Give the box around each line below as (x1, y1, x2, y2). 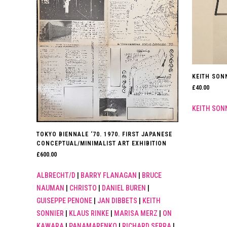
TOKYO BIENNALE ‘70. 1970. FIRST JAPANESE (36, 130, 172, 138)
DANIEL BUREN (102, 183, 146, 192)
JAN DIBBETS (97, 196, 137, 205)
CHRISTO (69, 183, 97, 192)
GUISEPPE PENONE (36, 196, 92, 205)
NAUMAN (36, 183, 64, 192)
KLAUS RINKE (69, 209, 109, 217)
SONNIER (36, 209, 64, 217)
